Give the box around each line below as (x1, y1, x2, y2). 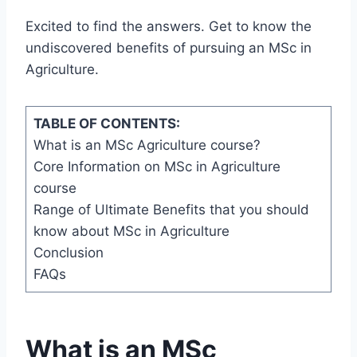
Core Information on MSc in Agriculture (33, 159, 280, 175)
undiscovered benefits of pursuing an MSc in (25, 40, 312, 57)
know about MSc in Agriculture (33, 223, 229, 240)
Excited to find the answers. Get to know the (25, 18, 312, 35)
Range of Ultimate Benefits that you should (33, 202, 309, 218)
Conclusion (33, 245, 104, 261)
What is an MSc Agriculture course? (33, 137, 261, 154)
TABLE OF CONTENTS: (33, 116, 180, 132)
